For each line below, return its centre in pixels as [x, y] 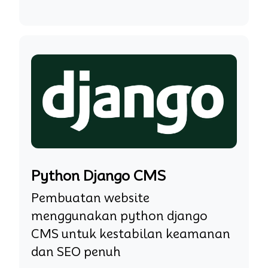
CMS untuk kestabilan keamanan [131, 234]
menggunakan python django [119, 216]
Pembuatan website [90, 198]
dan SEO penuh [76, 252]
